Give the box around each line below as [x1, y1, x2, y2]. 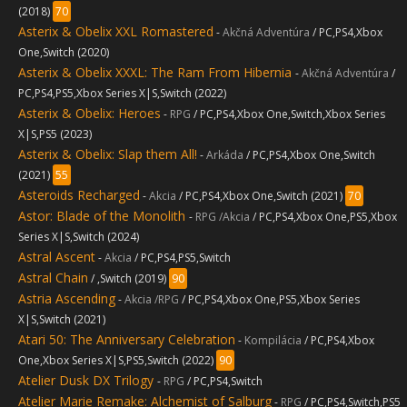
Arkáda [206, 147, 246, 163]
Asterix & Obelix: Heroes [18, 104, 161, 122]
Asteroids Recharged [18, 186, 140, 203]
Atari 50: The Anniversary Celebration [18, 331, 235, 348]
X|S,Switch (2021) [18, 312, 105, 327]
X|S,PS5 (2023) [18, 126, 92, 142]
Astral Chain [18, 269, 88, 286]
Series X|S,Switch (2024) [18, 229, 139, 244]
